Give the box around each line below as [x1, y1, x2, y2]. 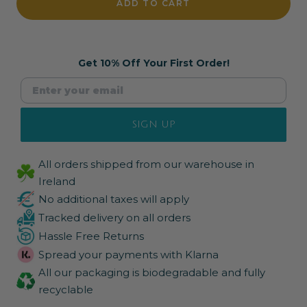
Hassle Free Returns [38, 230, 144, 243]
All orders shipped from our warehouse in [38, 158, 254, 171]
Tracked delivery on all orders [38, 211, 191, 225]
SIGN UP [132, 119, 175, 130]
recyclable [38, 283, 93, 297]
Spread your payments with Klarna [38, 248, 219, 262]
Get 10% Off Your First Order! [77, 57, 230, 70]
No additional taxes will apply [38, 193, 189, 206]
